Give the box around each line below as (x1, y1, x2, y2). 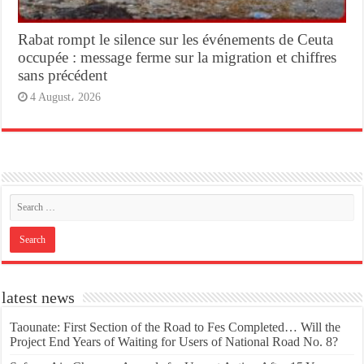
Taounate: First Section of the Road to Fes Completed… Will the (10, 319, 341, 334)
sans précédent (18, 66, 108, 84)
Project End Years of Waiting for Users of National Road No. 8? (10, 334, 339, 349)
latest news (2, 288, 76, 306)
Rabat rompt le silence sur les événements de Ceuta (18, 30, 334, 48)
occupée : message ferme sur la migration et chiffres (18, 48, 337, 66)
